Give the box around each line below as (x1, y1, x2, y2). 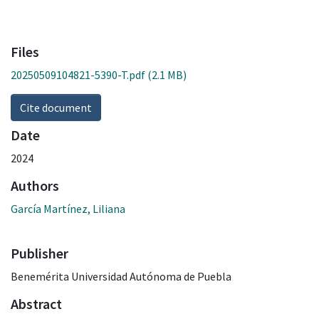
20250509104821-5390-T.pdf (11, 67, 145, 82)
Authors (11, 176, 59, 194)
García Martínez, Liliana (11, 201, 125, 216)
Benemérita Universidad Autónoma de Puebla (11, 268, 231, 283)
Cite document (20, 100, 92, 115)
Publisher (11, 244, 68, 262)
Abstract (11, 294, 62, 313)
